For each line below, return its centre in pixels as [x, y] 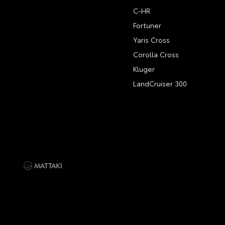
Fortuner [147, 25]
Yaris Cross [152, 40]
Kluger [144, 69]
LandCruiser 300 [160, 83]
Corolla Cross [156, 54]
